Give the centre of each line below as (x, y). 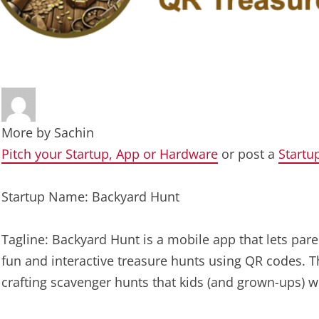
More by (28, 132)
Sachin (74, 132)
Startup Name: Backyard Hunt (90, 197)
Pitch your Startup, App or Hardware (110, 154)
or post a (248, 154)
